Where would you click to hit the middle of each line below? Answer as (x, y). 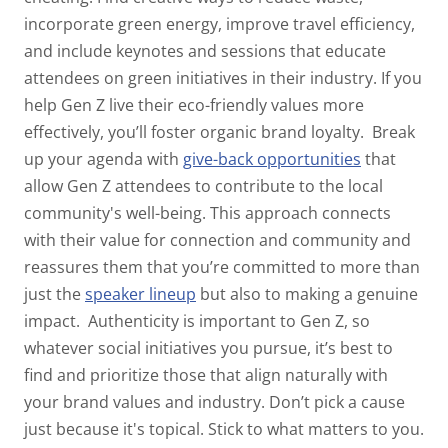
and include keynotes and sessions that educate (205, 50)
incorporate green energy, (123, 23)
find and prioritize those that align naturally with (206, 374)
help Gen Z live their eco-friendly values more (194, 104)
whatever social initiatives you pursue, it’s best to (208, 347)
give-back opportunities (272, 158)
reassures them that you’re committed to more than (222, 266)
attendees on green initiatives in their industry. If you (223, 77)
